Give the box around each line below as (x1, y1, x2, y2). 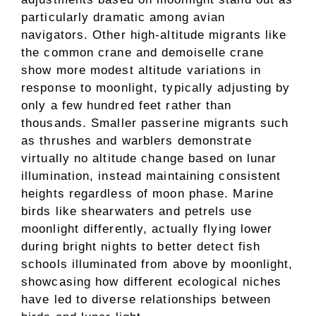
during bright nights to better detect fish (21, 240, 261, 254)
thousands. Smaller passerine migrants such (21, 116, 289, 130)
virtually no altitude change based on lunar (21, 152, 277, 166)
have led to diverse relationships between (21, 293, 272, 307)
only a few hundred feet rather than (21, 99, 232, 113)
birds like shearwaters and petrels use (21, 205, 252, 219)
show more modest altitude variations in (21, 63, 261, 78)
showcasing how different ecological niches (21, 275, 282, 289)
